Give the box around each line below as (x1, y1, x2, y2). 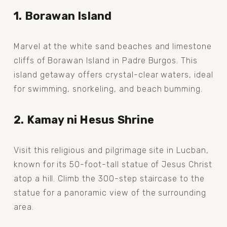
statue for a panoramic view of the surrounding (13, 187, 207, 198)
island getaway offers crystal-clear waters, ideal (13, 69, 213, 80)
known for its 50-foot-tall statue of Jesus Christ (13, 159, 212, 169)
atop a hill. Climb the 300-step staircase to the (13, 173, 205, 183)
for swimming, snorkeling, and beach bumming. (13, 84, 203, 94)
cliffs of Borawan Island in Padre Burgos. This (13, 55, 198, 65)
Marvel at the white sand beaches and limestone (13, 41, 212, 51)
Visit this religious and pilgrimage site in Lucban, (13, 145, 209, 155)
